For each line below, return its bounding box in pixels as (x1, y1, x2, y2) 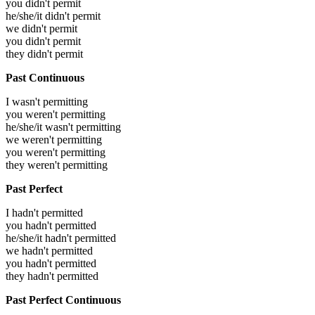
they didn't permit (6, 48, 83, 60)
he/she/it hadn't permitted (6, 232, 116, 245)
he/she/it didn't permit (6, 10, 101, 22)
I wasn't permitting (6, 96, 88, 108)
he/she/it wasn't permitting (6, 121, 121, 134)
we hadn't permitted (6, 245, 93, 257)
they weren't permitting (6, 159, 108, 172)
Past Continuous (6, 72, 84, 84)
